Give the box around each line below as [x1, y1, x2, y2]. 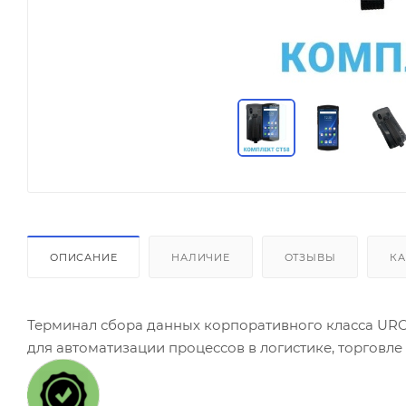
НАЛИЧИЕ [171, 251, 230, 265]
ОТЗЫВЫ [284, 251, 336, 265]
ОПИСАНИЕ [50, 251, 118, 265]
